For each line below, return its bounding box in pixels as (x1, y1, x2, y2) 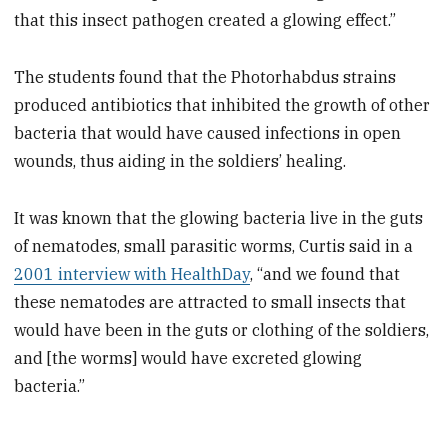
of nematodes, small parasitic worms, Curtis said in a (14, 236, 414, 257)
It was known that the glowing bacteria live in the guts (14, 208, 424, 229)
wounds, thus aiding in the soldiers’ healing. (14, 151, 347, 172)
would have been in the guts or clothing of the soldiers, (14, 320, 430, 341)
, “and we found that (250, 264, 401, 285)
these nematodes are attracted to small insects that (14, 292, 407, 313)
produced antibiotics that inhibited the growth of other (14, 95, 431, 116)
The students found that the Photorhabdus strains (14, 67, 397, 88)
